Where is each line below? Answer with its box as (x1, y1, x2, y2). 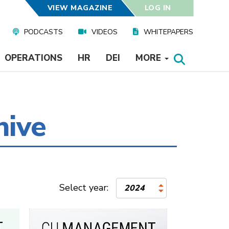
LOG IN (144, 3, 171, 13)
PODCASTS (24, 27, 63, 37)
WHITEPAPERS (144, 27, 193, 37)
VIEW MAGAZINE (47, 3, 112, 13)
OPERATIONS (4, 52, 62, 64)
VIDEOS (91, 27, 118, 37)
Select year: (59, 181, 113, 194)
